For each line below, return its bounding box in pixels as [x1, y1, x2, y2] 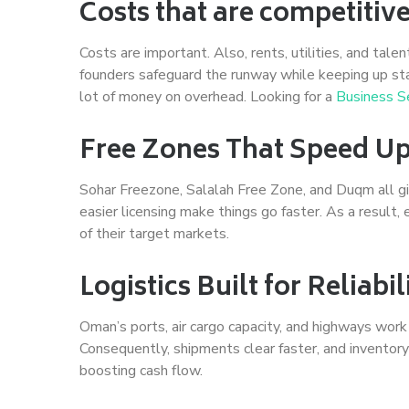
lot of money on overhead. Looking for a [79, 86, 336, 107]
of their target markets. [79, 223, 229, 244]
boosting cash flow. [79, 360, 203, 381]
